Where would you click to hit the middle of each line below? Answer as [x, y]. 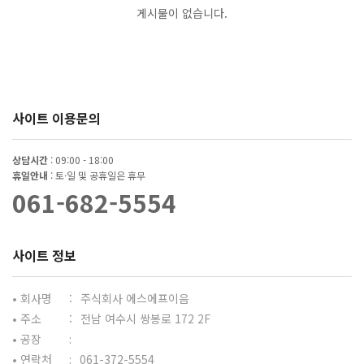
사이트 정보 [44, 255]
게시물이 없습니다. [182, 13]
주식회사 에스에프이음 [135, 298]
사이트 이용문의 [56, 118]
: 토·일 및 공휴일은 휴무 [97, 175]
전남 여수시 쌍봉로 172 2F [145, 318]
